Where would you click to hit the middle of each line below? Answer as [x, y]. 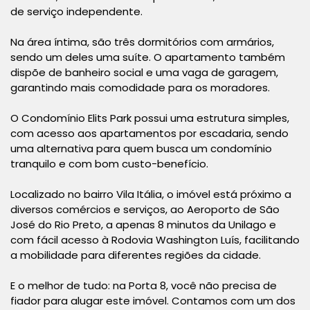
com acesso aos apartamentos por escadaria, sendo [149, 133]
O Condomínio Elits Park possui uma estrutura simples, [150, 118]
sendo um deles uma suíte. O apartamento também [148, 57]
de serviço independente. [76, 11]
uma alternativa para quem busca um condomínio [141, 148]
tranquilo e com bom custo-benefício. [109, 164]
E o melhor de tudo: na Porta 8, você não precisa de [144, 285]
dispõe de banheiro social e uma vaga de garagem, [144, 72]
